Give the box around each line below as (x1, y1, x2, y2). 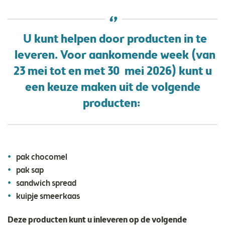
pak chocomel (16, 152, 67, 164)
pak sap (16, 165, 44, 177)
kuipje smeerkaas (16, 191, 80, 203)
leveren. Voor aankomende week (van (15, 48, 215, 64)
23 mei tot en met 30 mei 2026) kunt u (13, 64, 212, 80)
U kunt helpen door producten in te (23, 32, 207, 48)
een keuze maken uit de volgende (25, 80, 200, 96)
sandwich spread (16, 178, 76, 190)
